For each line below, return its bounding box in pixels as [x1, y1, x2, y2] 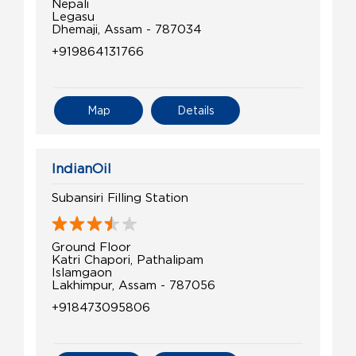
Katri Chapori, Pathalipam [52, 253, 203, 266]
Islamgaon [52, 265, 112, 279]
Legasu [52, 10, 95, 23]
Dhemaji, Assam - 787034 [52, 22, 202, 36]
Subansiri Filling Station [52, 191, 188, 204]
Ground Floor [52, 240, 131, 253]
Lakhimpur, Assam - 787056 [52, 278, 215, 292]
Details [176, 104, 215, 117]
